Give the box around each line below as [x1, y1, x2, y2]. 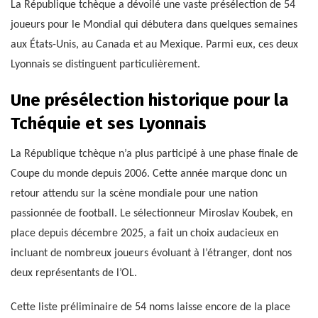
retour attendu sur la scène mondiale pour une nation [11, 187, 258, 199]
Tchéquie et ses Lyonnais [11, 113, 207, 133]
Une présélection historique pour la [11, 89, 289, 110]
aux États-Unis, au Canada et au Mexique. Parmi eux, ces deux [11, 38, 298, 50]
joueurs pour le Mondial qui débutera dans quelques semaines [11, 18, 297, 31]
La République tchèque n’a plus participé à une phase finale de [11, 148, 298, 160]
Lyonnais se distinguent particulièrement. [11, 58, 200, 70]
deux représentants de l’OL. [11, 267, 137, 279]
